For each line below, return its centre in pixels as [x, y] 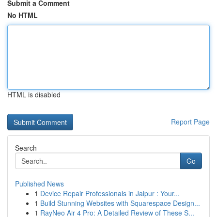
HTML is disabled [34, 94]
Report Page [190, 122]
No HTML [23, 15]
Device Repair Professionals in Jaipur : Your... [110, 193]
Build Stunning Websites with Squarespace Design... [120, 203]
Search [26, 148]
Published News [39, 184]
